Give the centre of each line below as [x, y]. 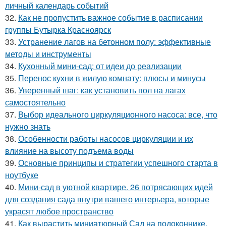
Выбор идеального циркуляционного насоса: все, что [118, 115]
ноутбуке [22, 175]
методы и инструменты [48, 54]
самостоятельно [35, 102]
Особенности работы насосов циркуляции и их [106, 139]
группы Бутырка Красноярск [58, 30]
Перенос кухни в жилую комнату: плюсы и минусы [112, 78]
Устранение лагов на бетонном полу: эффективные [115, 42]
